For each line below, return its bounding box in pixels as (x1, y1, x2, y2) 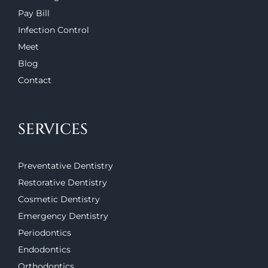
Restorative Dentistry (18, 177, 107, 188)
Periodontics (18, 227, 71, 239)
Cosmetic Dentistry (18, 194, 100, 205)
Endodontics (18, 244, 71, 255)
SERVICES (18, 120, 88, 140)
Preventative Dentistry (18, 160, 113, 172)
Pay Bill (18, 8, 50, 19)
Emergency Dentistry (18, 211, 108, 222)
